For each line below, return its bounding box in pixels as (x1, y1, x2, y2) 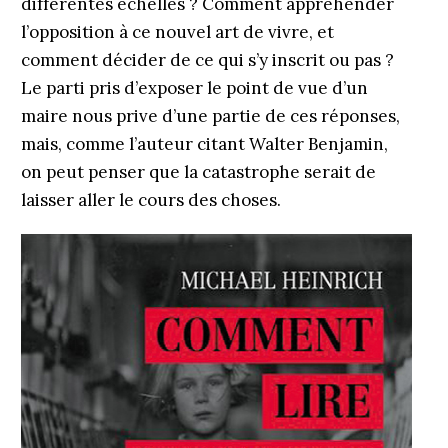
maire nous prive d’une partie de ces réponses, (20, 105, 400, 127)
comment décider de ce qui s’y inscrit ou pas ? (20, 49, 394, 71)
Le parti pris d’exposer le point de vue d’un (20, 77, 368, 99)
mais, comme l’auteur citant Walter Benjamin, (20, 133, 388, 155)
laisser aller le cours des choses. (20, 189, 285, 211)
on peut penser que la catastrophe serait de (20, 161, 376, 183)
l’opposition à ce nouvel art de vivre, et (20, 21, 334, 43)
